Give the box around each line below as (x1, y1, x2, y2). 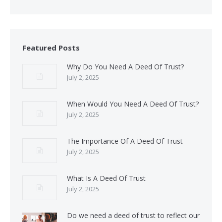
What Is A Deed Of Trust (67, 173, 146, 183)
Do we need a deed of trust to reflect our (67, 211, 200, 220)
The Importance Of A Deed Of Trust (67, 136, 183, 146)
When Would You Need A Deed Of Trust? (67, 99, 199, 109)
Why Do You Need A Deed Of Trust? (67, 62, 184, 71)
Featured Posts (22, 43, 80, 53)
